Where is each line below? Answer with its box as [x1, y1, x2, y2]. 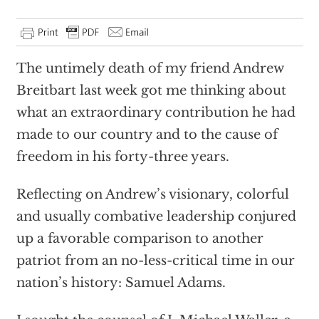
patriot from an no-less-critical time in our [16, 253, 295, 268]
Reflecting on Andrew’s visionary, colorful [16, 187, 289, 202]
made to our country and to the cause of [16, 127, 278, 142]
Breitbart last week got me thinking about [16, 83, 286, 98]
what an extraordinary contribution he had [16, 105, 296, 120]
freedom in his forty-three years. [16, 149, 229, 164]
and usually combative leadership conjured [16, 209, 296, 224]
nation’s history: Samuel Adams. [16, 275, 226, 291]
